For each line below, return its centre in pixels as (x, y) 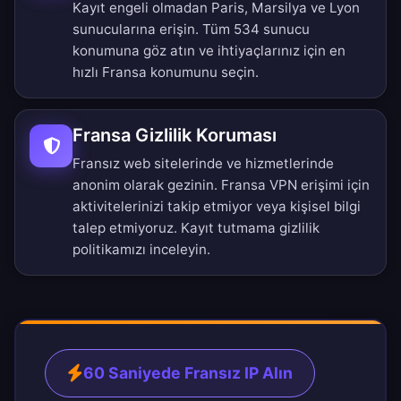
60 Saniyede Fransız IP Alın (188, 373)
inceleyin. (178, 250)
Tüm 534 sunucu (256, 30)
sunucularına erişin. (137, 30)
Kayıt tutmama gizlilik (250, 228)
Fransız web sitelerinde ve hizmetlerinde (203, 164)
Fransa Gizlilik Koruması (175, 136)
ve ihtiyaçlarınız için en (270, 51)
